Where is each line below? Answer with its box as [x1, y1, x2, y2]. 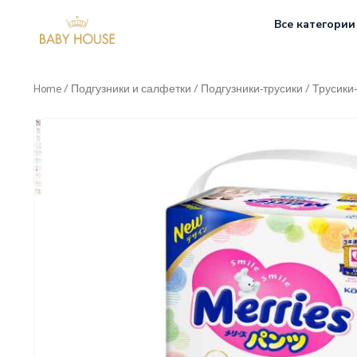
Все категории [273, 16, 355, 32]
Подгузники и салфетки [71, 80, 191, 99]
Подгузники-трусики [201, 80, 303, 99]
